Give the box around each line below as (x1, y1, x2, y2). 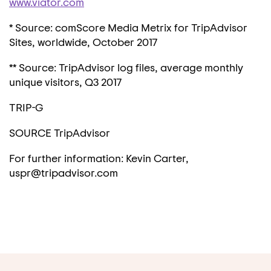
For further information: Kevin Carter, (9, 151, 189, 165)
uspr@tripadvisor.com (9, 166, 118, 179)
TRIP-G (9, 100, 43, 114)
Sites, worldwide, (9, 35, 93, 48)
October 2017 (93, 35, 157, 48)
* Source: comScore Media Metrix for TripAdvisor (9, 21, 247, 34)
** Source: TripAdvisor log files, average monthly (9, 60, 243, 74)
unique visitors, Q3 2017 (9, 75, 122, 88)
